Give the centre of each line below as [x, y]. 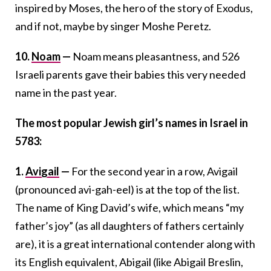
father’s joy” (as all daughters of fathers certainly [129, 225]
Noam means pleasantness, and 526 [156, 56]
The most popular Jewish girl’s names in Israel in [132, 122]
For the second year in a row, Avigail [155, 171]
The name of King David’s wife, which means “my [129, 207]
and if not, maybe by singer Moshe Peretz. [113, 26]
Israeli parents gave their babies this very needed [130, 74]
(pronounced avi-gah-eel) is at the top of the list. [127, 189]
